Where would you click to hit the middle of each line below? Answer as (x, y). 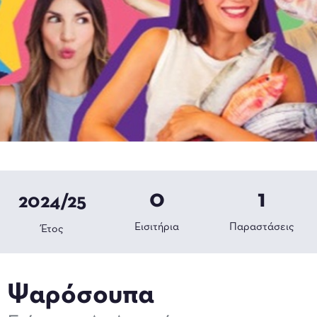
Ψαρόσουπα (81, 296)
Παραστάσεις (261, 227)
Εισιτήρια (157, 227)
